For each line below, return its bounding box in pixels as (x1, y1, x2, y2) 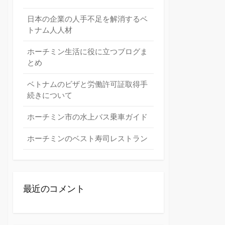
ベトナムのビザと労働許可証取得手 (27, 79, 148, 89)
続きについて (27, 90, 72, 100)
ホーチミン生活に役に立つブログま (27, 47, 148, 57)
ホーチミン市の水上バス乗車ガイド (27, 112, 148, 122)
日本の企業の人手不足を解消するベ (27, 14, 148, 24)
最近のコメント (23, 183, 85, 195)
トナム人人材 (27, 25, 72, 35)
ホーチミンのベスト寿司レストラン (27, 134, 148, 144)
